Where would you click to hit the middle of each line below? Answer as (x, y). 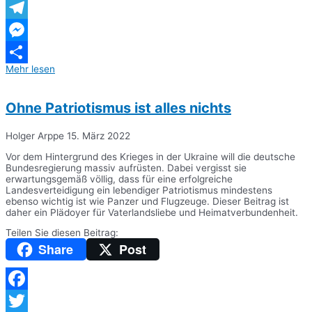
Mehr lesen (30, 69)
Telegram (26, 30)
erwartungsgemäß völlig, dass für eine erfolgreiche (119, 179)
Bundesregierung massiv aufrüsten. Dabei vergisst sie (126, 167)
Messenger (30, 53)
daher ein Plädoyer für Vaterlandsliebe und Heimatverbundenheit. (152, 212)
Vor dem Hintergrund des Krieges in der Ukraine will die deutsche (150, 156)
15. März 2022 (99, 136)
